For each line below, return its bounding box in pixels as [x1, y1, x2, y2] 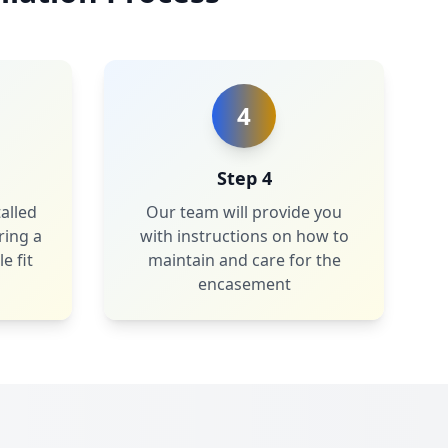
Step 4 [216, 166, 272, 190]
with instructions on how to [139, 225, 349, 247]
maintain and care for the [147, 249, 341, 271]
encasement [197, 273, 291, 295]
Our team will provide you [146, 201, 342, 223]
